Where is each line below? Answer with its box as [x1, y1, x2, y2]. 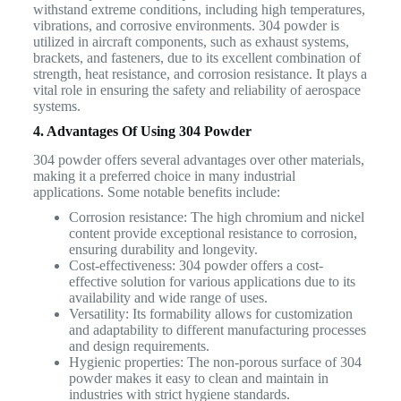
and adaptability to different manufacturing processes [68, 322, 366, 338]
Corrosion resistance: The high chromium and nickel [68, 209, 364, 226]
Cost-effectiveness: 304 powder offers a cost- [68, 258, 323, 274]
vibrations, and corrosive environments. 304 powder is [32, 17, 339, 33]
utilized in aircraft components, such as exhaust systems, [32, 33, 349, 49]
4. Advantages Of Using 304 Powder [32, 123, 252, 139]
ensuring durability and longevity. [68, 242, 258, 258]
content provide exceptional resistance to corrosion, [68, 226, 357, 242]
